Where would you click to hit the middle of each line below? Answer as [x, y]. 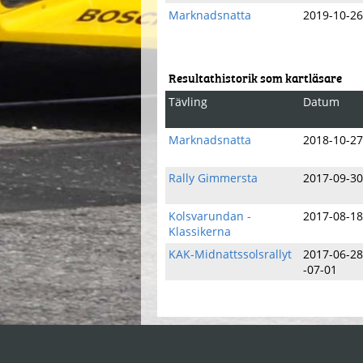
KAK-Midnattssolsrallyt [230, 254]
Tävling [188, 102]
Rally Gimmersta [213, 178]
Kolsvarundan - [210, 216]
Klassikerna [200, 231]
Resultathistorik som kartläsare [255, 77]
